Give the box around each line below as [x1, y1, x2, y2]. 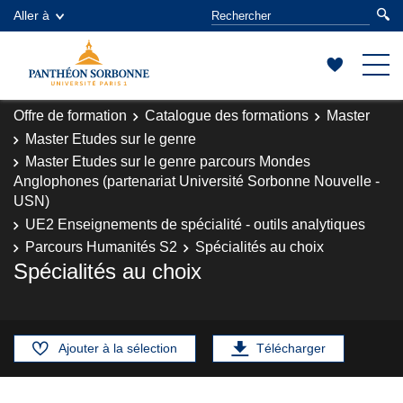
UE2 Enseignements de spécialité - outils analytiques [25, 216, 365, 232]
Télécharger [256, 340, 326, 355]
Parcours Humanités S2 [25, 239, 177, 255]
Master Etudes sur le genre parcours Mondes [25, 154, 310, 169]
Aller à [13, 8, 49, 22]
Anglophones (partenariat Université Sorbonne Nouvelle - [13, 174, 380, 189]
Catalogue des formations [145, 108, 309, 123]
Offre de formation [13, 108, 127, 123]
